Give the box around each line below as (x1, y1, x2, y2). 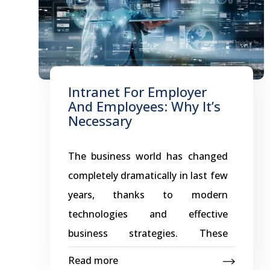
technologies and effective (67, 207, 228, 221)
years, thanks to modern (67, 188, 228, 201)
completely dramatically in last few (67, 169, 228, 182)
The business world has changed (67, 149, 228, 163)
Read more (67, 254, 118, 267)
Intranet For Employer (67, 83, 207, 101)
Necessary (67, 111, 132, 130)
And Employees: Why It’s (67, 97, 221, 115)
